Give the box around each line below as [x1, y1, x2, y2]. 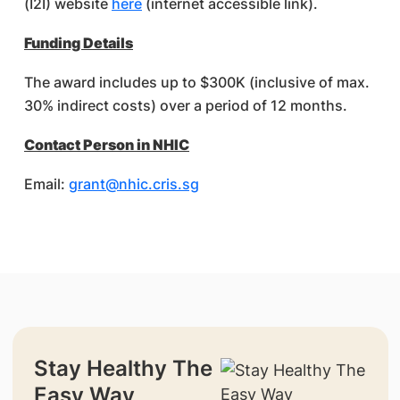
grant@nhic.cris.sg [69, 175, 199, 193]
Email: [24, 175, 69, 193]
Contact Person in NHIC [24, 136, 189, 154]
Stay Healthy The [33, 355, 212, 381]
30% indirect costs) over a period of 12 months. [24, 96, 347, 114]
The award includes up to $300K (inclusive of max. [24, 73, 370, 91]
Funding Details [24, 34, 133, 52]
